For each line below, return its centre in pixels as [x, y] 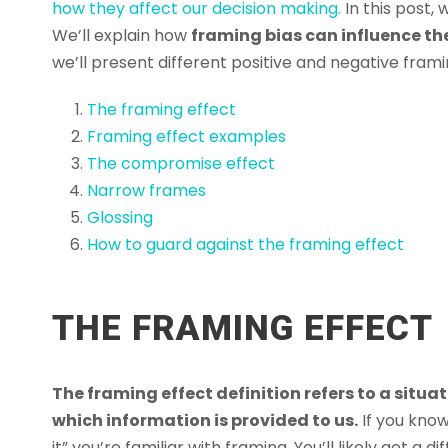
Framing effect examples [186, 137]
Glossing [120, 218]
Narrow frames [146, 191]
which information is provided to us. [205, 421]
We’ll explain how [121, 36]
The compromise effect [181, 164]
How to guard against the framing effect [245, 245]
